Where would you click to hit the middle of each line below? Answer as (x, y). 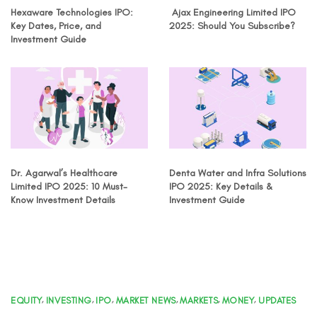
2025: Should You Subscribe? (232, 26)
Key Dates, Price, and (56, 26)
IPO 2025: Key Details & (221, 187)
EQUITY (27, 301)
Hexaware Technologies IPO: (72, 13)
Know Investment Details (63, 200)
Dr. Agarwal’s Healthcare (64, 173)
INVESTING (69, 301)
